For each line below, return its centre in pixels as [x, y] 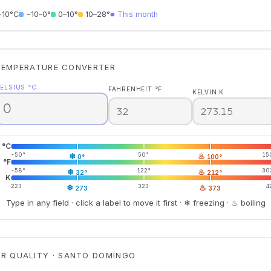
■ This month [134, 14]
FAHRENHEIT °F [135, 89]
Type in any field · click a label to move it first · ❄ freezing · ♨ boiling [135, 202]
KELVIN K [208, 92]
